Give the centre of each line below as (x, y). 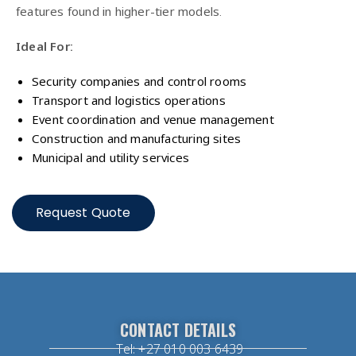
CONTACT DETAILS (178, 329)
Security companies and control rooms (139, 81)
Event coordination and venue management (153, 119)
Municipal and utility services (110, 157)
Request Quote (83, 212)
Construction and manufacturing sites (137, 138)
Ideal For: (44, 46)
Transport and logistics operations (129, 100)
